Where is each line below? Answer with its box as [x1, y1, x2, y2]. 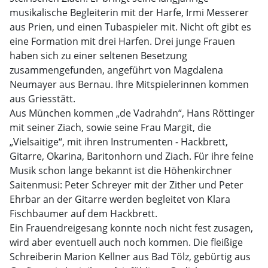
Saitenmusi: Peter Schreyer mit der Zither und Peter [10, 178, 243, 191]
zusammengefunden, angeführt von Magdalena [10, 63, 223, 77]
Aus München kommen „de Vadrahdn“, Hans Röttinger [10, 106, 255, 120]
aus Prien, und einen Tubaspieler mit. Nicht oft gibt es [10, 20, 251, 33]
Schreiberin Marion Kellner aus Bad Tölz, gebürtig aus [10, 250, 251, 263]
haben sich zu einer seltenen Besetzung [10, 49, 187, 62]
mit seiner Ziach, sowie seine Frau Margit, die [10, 121, 211, 134]
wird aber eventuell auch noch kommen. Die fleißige [10, 236, 243, 249]
